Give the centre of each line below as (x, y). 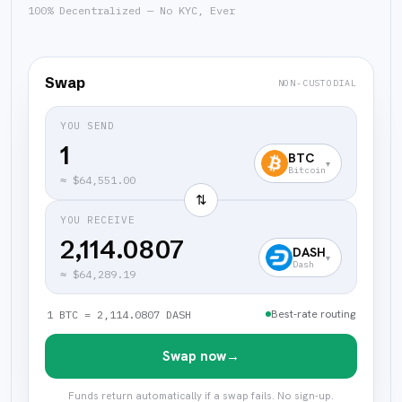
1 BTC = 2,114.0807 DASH (119, 314)
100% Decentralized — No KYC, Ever (131, 10)
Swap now (194, 356)
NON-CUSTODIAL (317, 83)
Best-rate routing (313, 314)
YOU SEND (87, 126)
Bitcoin (307, 170)
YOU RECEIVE (98, 220)
